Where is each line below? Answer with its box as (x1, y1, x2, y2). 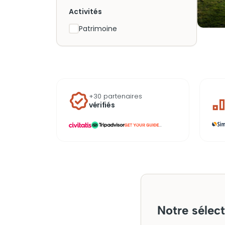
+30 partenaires (89, 91, 142, 101)
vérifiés (89, 100, 115, 110)
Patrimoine (79, 24, 117, 34)
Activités (69, 7, 102, 17)
